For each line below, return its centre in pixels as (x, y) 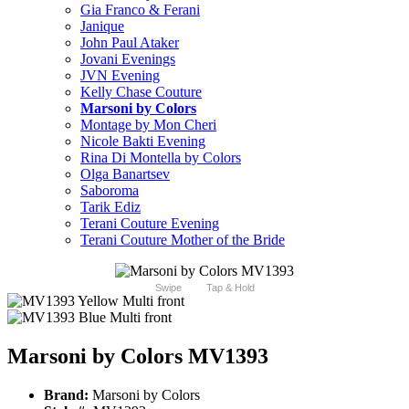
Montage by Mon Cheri (148, 125)
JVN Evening (120, 76)
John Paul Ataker (130, 43)
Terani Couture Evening (150, 224)
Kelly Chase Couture (141, 92)
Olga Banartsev (125, 174)
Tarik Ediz (110, 207)
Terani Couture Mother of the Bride (183, 240)
